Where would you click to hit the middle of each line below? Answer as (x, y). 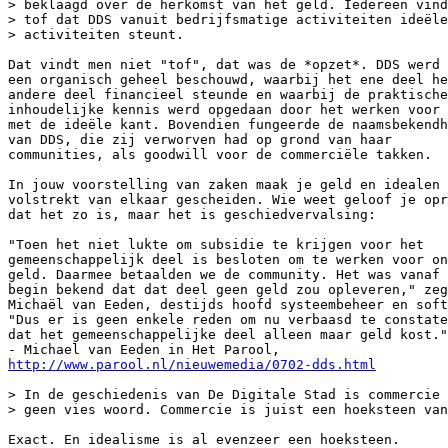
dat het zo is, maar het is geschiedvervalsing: (192, 214)
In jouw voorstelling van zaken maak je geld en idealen (224, 184)
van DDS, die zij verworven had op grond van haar (200, 139)
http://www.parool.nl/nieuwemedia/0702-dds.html (192, 364)
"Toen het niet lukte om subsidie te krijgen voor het (216, 244)
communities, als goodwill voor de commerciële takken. (220, 154)
